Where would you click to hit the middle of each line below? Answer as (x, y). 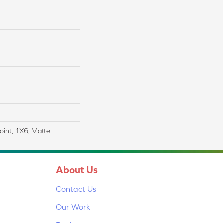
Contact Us (76, 188)
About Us (77, 169)
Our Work (73, 206)
